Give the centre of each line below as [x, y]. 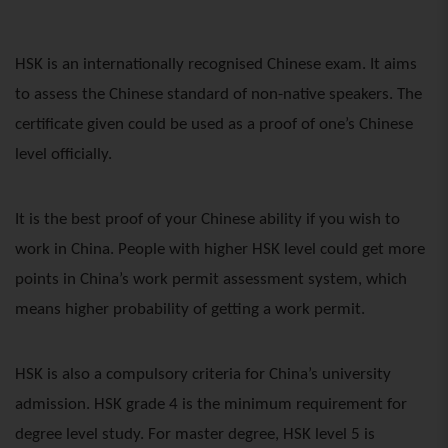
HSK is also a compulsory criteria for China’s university [203, 374]
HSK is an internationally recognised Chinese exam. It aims [216, 64]
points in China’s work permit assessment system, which [211, 279]
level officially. [63, 154]
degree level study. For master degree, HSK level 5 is [195, 434]
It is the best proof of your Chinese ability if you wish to [207, 219]
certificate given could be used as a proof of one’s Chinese [214, 124]
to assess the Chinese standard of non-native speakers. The [218, 94]
